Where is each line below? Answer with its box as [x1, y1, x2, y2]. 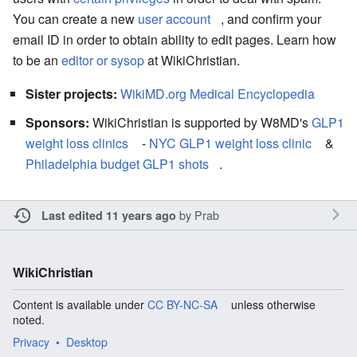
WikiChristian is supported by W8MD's [89, 112, 312, 131]
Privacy [13, 333, 49, 350]
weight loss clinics [25, 133, 128, 152]
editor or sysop [61, 50, 144, 69]
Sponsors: [25, 112, 89, 131]
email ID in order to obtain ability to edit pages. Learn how [13, 29, 336, 49]
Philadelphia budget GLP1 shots [25, 154, 209, 173]
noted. [13, 311, 45, 328]
